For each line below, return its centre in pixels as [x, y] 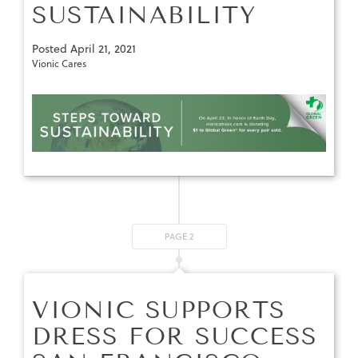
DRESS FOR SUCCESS [175, 337]
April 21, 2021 [103, 49]
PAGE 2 [179, 237]
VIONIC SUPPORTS [159, 310]
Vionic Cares [59, 64]
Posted [51, 49]
